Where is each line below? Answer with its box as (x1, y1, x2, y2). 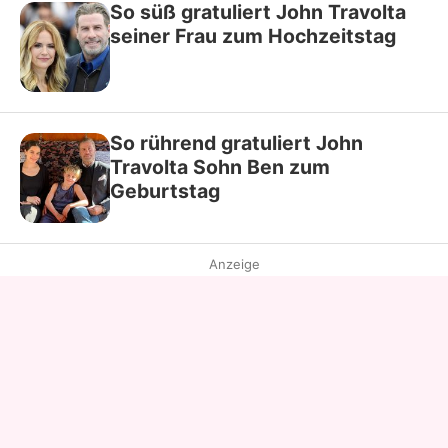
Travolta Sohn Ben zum (110, 154, 330, 179)
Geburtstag (110, 178, 220, 203)
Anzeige (208, 255, 260, 272)
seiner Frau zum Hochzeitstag (110, 23, 396, 48)
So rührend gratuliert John (110, 130, 363, 155)
